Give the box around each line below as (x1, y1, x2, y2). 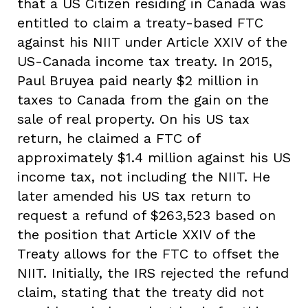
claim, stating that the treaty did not (17, 283, 264, 300)
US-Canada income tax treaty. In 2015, (17, 52, 272, 69)
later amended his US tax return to (17, 187, 251, 204)
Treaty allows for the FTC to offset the (17, 245, 279, 262)
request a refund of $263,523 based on (17, 206, 276, 223)
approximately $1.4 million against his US (17, 148, 291, 166)
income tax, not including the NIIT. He (17, 168, 270, 185)
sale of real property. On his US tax (17, 110, 250, 127)
